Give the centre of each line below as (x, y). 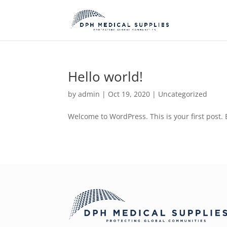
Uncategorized (183, 94)
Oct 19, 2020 (129, 94)
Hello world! (106, 77)
